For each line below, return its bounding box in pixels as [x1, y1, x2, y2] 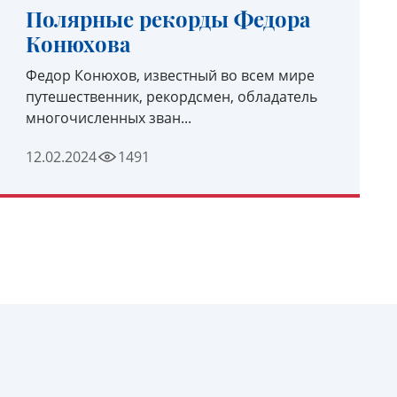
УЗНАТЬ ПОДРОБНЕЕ [105, 189, 254, 206]
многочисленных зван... [26, 108, 192, 128]
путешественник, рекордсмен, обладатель [26, 87, 318, 106]
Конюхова [26, 29, 131, 58]
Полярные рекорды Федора [26, 4, 311, 33]
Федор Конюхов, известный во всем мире [26, 66, 315, 85]
